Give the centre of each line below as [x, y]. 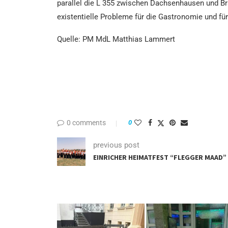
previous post [116, 145]
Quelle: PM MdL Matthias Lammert [116, 39]
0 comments [86, 122]
